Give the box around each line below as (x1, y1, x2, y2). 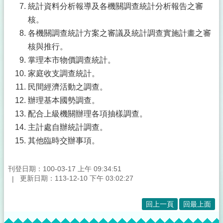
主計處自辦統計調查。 (28, 123, 108, 131)
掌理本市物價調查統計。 (28, 56, 115, 64)
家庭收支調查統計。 (28, 69, 100, 78)
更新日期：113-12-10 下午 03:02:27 (20, 174, 133, 183)
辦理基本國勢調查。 (28, 96, 100, 105)
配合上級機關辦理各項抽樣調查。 (28, 110, 147, 118)
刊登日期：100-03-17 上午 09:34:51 (8, 164, 121, 173)
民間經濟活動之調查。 (28, 83, 108, 91)
